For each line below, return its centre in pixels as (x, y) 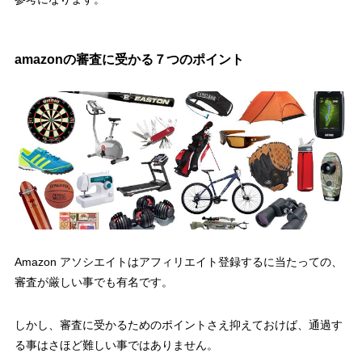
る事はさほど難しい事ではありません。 (116, 345)
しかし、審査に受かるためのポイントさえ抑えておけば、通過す (178, 324)
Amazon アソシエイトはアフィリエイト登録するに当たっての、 (178, 261)
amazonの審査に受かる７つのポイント (129, 59)
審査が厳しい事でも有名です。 (93, 282)
